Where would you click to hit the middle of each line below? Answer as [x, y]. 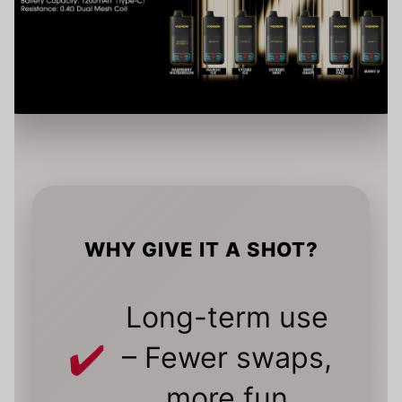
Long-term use [227, 318]
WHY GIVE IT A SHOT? [201, 250]
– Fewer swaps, [227, 358]
